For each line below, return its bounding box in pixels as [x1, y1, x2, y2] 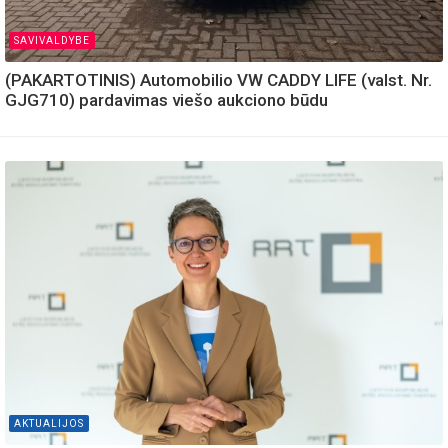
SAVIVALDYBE [14, 34, 90, 46]
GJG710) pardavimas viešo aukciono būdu [5, 89, 328, 110]
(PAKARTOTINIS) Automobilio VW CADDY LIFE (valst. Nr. [5, 69, 432, 90]
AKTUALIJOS [14, 418, 84, 430]
